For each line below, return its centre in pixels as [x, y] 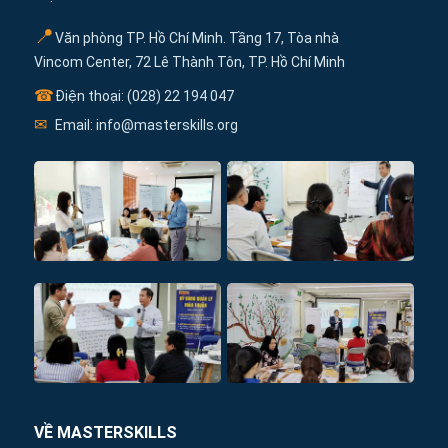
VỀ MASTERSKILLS [105, 433]
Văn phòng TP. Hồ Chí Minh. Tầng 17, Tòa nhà [195, 38]
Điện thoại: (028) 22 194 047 [143, 96]
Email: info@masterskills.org [145, 125]
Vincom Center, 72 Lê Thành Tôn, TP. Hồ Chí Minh [189, 62]
